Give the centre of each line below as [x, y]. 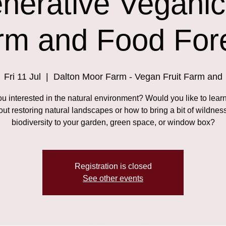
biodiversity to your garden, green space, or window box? [113, 122]
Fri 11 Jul [22, 76]
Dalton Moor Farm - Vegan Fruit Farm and [138, 76]
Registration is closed [113, 166]
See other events [113, 178]
